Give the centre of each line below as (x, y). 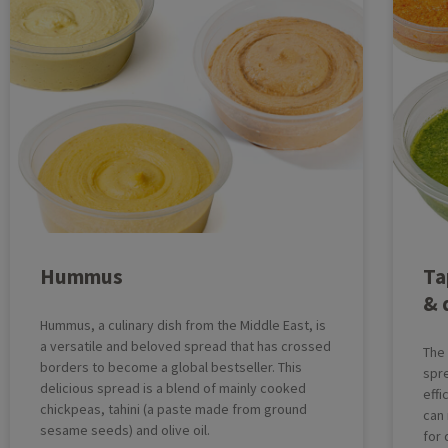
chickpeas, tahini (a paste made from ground (173, 409)
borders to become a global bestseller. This (171, 367)
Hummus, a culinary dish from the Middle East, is (183, 325)
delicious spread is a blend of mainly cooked (173, 388)
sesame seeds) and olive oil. (125, 430)
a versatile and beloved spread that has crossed (185, 346)
